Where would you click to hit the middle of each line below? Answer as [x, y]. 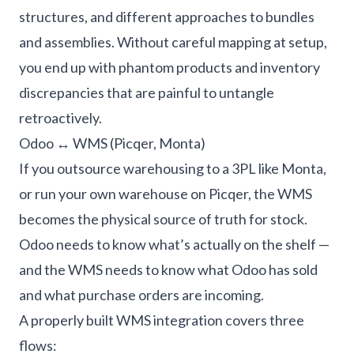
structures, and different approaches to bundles [167, 17]
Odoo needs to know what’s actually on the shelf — [174, 244]
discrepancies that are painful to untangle [147, 92]
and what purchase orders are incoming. [141, 295]
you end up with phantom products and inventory [169, 67]
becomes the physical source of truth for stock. [163, 219]
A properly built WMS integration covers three [162, 320]
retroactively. [60, 118]
